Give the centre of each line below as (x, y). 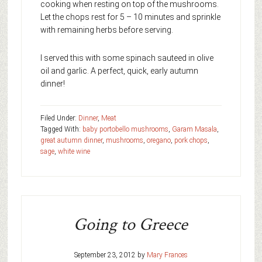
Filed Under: (59, 118)
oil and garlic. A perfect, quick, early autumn (119, 70)
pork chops (191, 140)
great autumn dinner (71, 140)
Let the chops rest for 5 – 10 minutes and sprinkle (130, 17)
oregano (158, 140)
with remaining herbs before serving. (106, 30)
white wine (74, 151)
